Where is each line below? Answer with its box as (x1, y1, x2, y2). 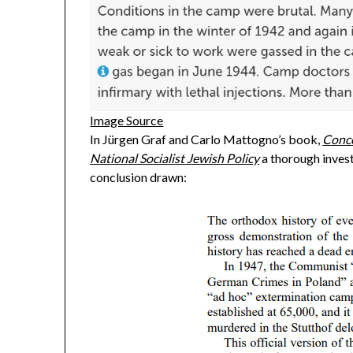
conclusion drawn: (90, 169, 188, 185)
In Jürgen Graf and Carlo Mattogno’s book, (90, 132, 323, 147)
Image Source (90, 113, 164, 128)
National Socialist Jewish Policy (90, 150, 260, 166)
